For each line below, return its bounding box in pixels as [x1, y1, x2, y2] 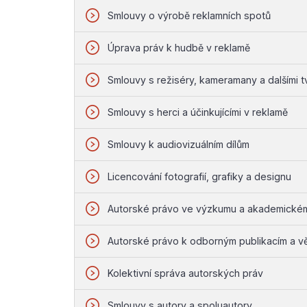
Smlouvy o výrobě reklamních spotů [108, 9, 271, 21]
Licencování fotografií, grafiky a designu [108, 170, 292, 182]
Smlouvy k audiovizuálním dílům [108, 138, 250, 150]
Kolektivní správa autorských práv [108, 267, 264, 279]
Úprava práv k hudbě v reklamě [108, 41, 251, 53]
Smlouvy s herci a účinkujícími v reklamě [108, 106, 288, 118]
